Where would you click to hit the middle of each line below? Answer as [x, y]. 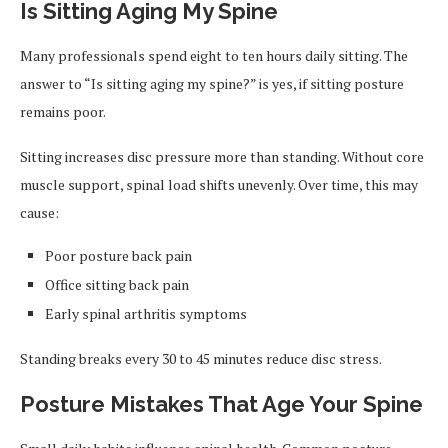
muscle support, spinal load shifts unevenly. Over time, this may [219, 184]
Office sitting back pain [117, 284]
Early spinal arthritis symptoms [146, 313]
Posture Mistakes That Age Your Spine [221, 404]
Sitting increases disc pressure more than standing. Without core [222, 156]
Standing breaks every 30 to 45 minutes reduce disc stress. [201, 358]
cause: [39, 212]
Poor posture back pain [118, 255]
